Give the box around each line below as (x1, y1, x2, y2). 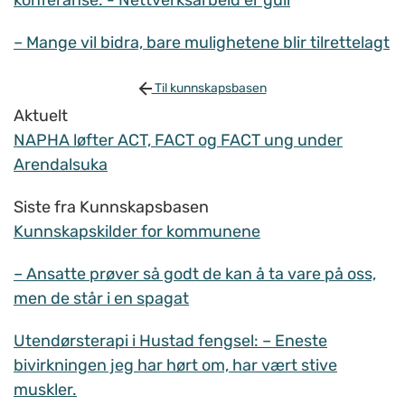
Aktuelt (14, 106, 68, 127)
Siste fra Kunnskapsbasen (14, 197, 209, 218)
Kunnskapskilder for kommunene (14, 221, 260, 242)
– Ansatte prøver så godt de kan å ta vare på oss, (14, 264, 376, 285)
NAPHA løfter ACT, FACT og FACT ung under (14, 130, 343, 151)
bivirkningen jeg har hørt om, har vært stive (14, 355, 337, 376)
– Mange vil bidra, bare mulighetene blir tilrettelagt (14, 33, 390, 53)
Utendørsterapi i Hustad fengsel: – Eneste (14, 331, 327, 352)
